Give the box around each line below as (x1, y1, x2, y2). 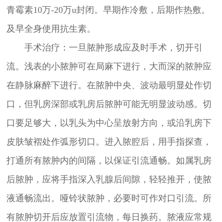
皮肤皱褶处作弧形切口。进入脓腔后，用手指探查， (6, 137, 212, 147)
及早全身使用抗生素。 (6, 24, 96, 34)
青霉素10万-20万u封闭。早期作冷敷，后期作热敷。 (6, 5, 210, 15)
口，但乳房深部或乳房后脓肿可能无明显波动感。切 (6, 99, 212, 110)
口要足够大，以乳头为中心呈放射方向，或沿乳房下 (6, 118, 212, 128)
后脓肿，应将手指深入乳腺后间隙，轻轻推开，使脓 (6, 174, 212, 185)
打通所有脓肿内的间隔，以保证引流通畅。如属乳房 (6, 156, 212, 166)
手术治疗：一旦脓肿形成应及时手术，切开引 (6, 43, 203, 53)
